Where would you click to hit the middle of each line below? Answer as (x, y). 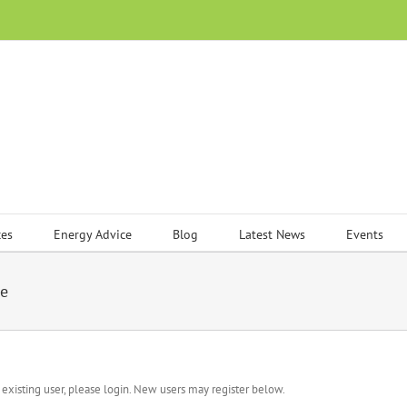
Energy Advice (93, 234)
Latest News (272, 234)
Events (365, 234)
